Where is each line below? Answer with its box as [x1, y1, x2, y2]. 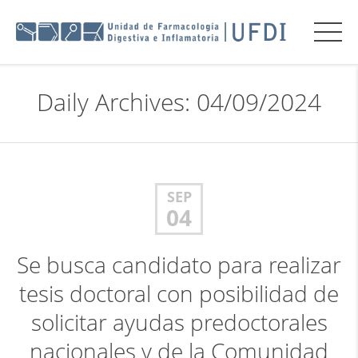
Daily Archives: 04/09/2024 [37, 86, 321, 118]
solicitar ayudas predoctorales [30, 308, 328, 337]
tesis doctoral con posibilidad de [19, 279, 339, 308]
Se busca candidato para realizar [17, 250, 341, 280]
